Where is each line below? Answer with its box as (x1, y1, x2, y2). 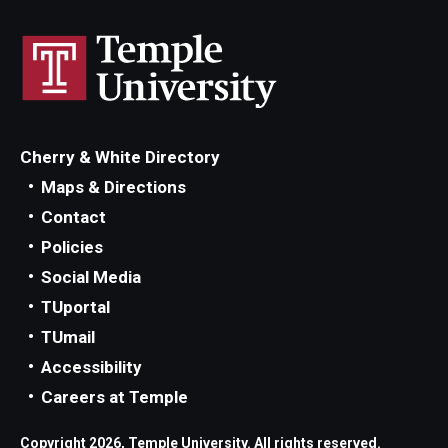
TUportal (41, 297, 110, 317)
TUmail (41, 327, 95, 347)
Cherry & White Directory (20, 147, 220, 167)
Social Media (41, 267, 141, 287)
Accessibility (41, 357, 142, 377)
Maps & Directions (41, 177, 186, 197)
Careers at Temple (41, 387, 188, 407)
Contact (41, 207, 106, 227)
